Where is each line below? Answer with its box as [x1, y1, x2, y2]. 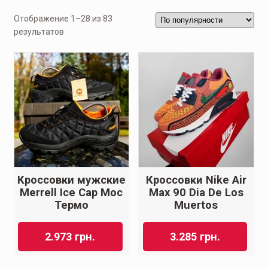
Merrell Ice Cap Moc [20, 186, 123, 200]
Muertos [174, 199, 218, 212]
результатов [13, 27, 64, 37]
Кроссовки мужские [17, 173, 126, 187]
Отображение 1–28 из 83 [13, 14, 112, 24]
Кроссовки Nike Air [145, 173, 246, 187]
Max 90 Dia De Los [148, 186, 243, 200]
